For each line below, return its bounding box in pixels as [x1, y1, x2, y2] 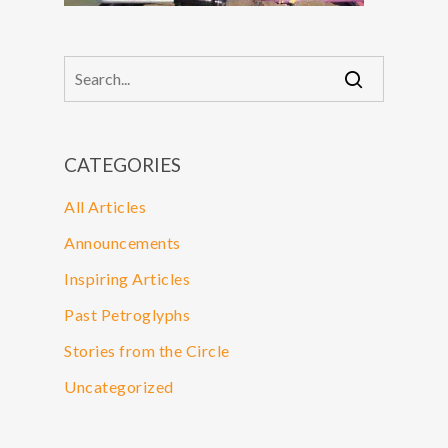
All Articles [64, 197, 146, 216]
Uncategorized [64, 377, 174, 396]
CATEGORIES [64, 153, 181, 176]
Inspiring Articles [64, 269, 190, 288]
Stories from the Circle [64, 341, 230, 360]
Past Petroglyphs [64, 305, 190, 324]
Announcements [64, 233, 181, 252]
